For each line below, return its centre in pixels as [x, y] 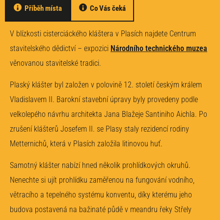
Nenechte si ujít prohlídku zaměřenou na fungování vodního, [102, 180]
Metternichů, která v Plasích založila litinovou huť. [86, 143]
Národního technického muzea [159, 48]
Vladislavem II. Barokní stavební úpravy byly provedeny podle [104, 99]
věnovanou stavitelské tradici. [55, 63]
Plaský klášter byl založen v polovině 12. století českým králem [106, 84]
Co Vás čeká [108, 8]
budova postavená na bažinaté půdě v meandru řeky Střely [101, 210]
